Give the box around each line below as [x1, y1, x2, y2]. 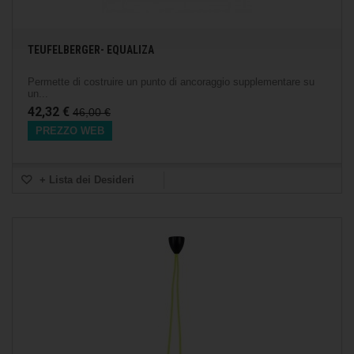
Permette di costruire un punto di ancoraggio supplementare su [28, 76, 314, 88]
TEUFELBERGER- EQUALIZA [28, 43, 154, 56]
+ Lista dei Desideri [36, 174, 134, 186]
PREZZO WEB [36, 125, 104, 137]
